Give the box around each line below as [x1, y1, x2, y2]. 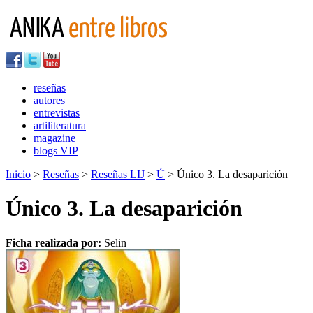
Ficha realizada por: [6, 236, 104, 249]
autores [34, 94, 65, 106]
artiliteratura [34, 119, 86, 131]
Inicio [6, 168, 31, 180]
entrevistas [34, 107, 80, 119]
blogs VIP [34, 145, 78, 156]
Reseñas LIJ [91, 168, 145, 180]
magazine [34, 132, 75, 144]
